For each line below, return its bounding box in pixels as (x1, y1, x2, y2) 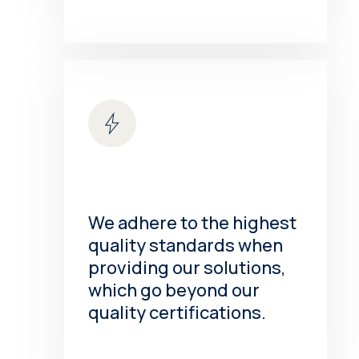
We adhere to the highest (88, 211, 297, 236)
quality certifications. (88, 301, 267, 325)
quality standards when (88, 233, 284, 258)
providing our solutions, (88, 256, 287, 280)
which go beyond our (88, 278, 260, 303)
